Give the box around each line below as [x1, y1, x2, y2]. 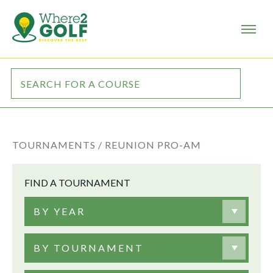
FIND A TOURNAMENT [24, 177, 130, 188]
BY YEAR [34, 205, 85, 217]
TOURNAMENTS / [12, 139, 102, 151]
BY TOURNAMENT [34, 242, 144, 253]
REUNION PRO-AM [105, 139, 201, 151]
